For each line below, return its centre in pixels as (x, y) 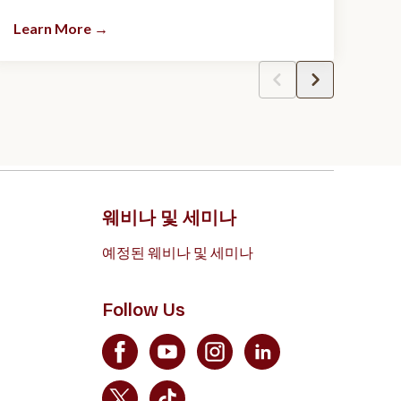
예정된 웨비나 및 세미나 (178, 252)
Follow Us (144, 310)
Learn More (52, 29)
